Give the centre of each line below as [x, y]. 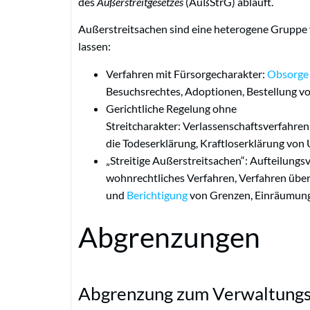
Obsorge [288, 73]
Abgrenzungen [169, 237]
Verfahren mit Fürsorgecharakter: [186, 73]
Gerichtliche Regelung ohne [171, 108]
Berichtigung [157, 194]
